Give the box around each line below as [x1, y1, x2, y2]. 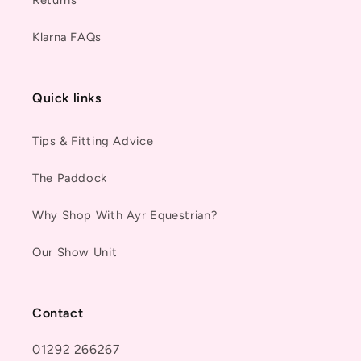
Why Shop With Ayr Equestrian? [32, 208, 218, 223]
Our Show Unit [32, 245, 118, 260]
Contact [32, 305, 84, 321]
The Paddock [32, 171, 107, 186]
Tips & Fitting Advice [32, 134, 154, 149]
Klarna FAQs [32, 30, 102, 45]
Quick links [32, 89, 102, 106]
